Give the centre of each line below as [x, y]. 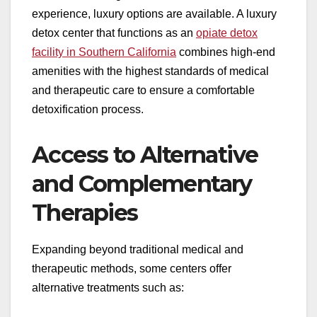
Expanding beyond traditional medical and [138, 249]
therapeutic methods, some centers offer [132, 268]
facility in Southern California [104, 52]
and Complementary [142, 183]
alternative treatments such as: [108, 287]
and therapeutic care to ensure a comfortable [143, 90]
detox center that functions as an [114, 33]
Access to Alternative [145, 154]
